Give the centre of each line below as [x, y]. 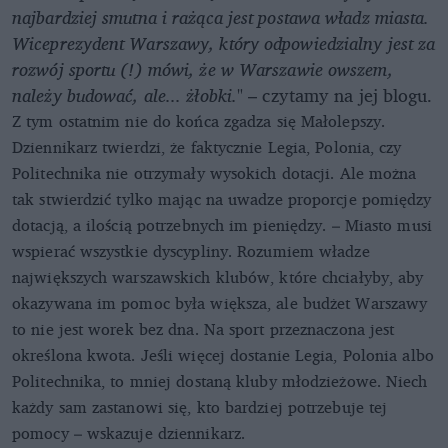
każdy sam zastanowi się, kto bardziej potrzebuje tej [200, 407]
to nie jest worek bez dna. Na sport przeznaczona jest [203, 329]
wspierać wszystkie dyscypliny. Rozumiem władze [191, 251]
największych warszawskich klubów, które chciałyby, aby [218, 277]
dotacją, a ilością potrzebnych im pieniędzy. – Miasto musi [222, 225]
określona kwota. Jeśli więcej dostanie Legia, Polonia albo [223, 355]
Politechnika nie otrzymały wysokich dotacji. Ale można [214, 173]
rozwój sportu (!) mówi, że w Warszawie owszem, [202, 69]
